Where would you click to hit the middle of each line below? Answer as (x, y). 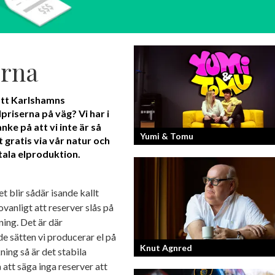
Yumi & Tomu (167, 136)
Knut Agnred (166, 248)
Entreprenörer (166, 185)
